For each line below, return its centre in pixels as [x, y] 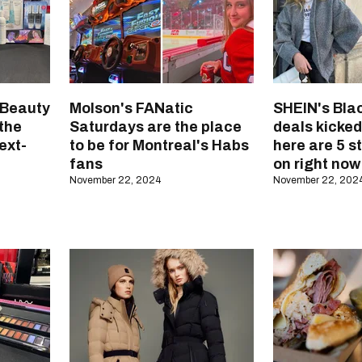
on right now [317, 164]
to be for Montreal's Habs [159, 146]
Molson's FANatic [131, 109]
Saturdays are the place [156, 127]
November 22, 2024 [115, 181]
